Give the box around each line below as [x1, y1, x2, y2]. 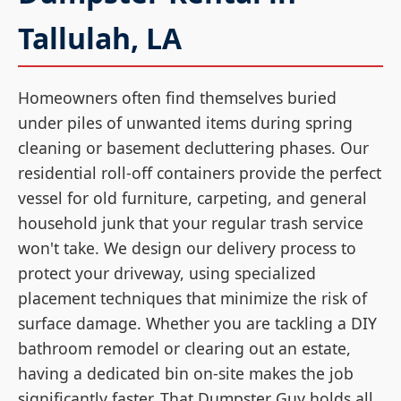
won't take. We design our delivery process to [18, 236, 356, 259]
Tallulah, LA [18, 18, 182, 57]
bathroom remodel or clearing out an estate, [18, 337, 351, 359]
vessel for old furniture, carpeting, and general [18, 186, 367, 209]
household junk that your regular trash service [18, 211, 363, 234]
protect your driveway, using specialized [18, 261, 316, 284]
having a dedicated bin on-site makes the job [18, 362, 354, 384]
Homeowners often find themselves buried [18, 86, 337, 108]
